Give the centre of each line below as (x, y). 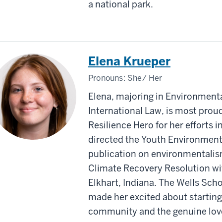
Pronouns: (108, 78)
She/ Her (145, 78)
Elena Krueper (129, 61)
